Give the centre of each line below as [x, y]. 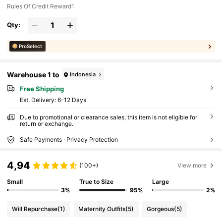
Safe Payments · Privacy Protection [69, 139]
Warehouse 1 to [33, 74]
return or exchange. [46, 123]
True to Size [97, 181]
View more [192, 166]
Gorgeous [161, 209]
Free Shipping [42, 89]
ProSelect [31, 46]
